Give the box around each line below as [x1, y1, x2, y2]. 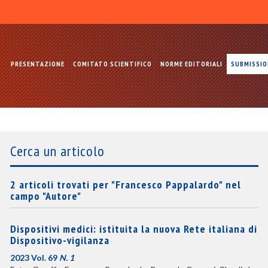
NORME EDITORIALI [160, 59, 223, 68]
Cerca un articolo [10, 142, 105, 160]
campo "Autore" [10, 189, 81, 203]
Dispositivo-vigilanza [10, 233, 109, 247]
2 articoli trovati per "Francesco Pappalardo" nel [10, 178, 241, 191]
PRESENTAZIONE [11, 59, 65, 68]
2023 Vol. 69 [10, 252, 59, 263]
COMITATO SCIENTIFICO [73, 59, 152, 68]
